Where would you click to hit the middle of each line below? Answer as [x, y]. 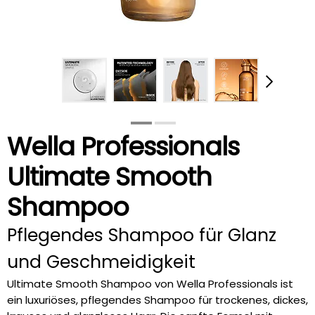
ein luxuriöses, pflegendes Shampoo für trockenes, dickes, [157, 300]
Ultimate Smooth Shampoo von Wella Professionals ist [150, 284]
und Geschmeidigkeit [101, 262]
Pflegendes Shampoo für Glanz [142, 235]
